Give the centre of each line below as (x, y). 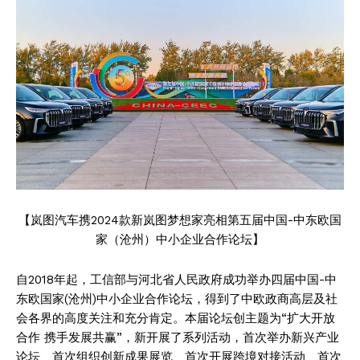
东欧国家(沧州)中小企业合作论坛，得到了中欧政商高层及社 (177, 299)
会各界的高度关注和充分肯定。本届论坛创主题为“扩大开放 (176, 318)
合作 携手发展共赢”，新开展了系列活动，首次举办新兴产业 (178, 337)
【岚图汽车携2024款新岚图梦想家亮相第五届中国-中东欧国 (180, 220)
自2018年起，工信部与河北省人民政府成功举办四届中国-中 (176, 279)
